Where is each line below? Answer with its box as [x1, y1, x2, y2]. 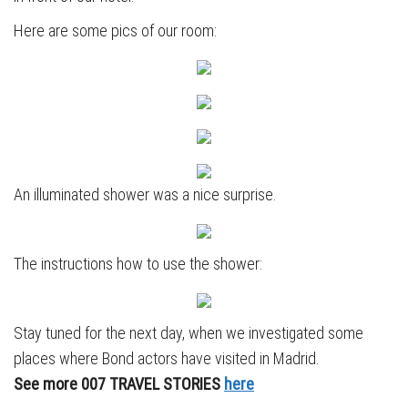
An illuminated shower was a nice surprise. [14, 185, 277, 205]
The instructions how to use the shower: [14, 254, 262, 274]
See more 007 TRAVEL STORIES [14, 374, 224, 394]
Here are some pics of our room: [14, 21, 217, 41]
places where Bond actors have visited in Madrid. [14, 349, 320, 369]
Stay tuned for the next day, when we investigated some [14, 323, 363, 343]
